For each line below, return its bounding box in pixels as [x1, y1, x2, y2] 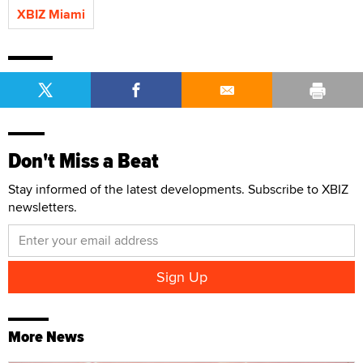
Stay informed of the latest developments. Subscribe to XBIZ [8, 179, 348, 199]
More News [8, 324, 84, 348]
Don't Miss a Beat [8, 144, 159, 177]
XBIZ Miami [17, 4, 85, 23]
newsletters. [8, 197, 77, 216]
